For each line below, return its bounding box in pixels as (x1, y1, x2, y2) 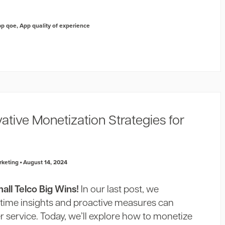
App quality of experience (20, 21, 90, 30)
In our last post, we (79, 185, 159, 195)
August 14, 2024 (22, 158, 68, 166)
